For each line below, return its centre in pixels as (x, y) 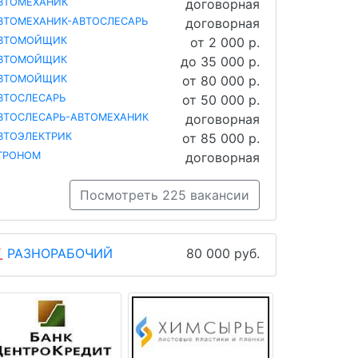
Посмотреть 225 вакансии (165, 195)
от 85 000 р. (221, 138)
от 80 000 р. (221, 80)
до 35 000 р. (220, 61)
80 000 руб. (223, 253)
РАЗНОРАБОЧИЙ (60, 253)
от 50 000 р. (221, 99)
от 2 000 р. (225, 42)
